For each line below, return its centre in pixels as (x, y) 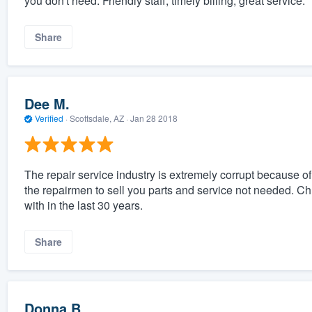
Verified (49, 118)
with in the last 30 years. (83, 205)
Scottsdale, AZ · (99, 118)
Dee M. (47, 104)
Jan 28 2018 (154, 118)
